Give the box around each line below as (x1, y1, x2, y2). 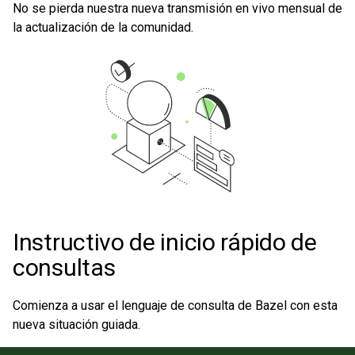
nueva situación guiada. (13, 317, 140, 332)
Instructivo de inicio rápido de (13, 228, 317, 256)
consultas (13, 254, 116, 281)
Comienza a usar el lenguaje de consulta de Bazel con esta (13, 298, 338, 313)
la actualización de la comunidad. (13, 20, 193, 35)
